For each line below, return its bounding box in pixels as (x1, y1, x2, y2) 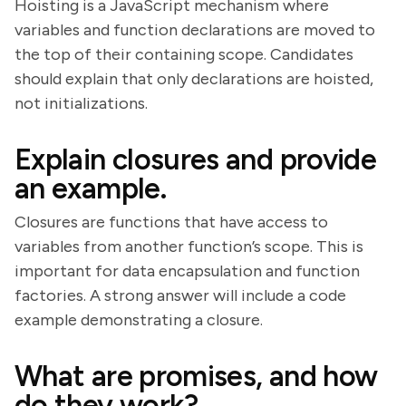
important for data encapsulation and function (14, 261, 360, 281)
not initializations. (14, 93, 148, 113)
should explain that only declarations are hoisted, (14, 69, 373, 89)
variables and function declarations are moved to (14, 20, 375, 40)
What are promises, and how (14, 359, 378, 393)
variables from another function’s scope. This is (14, 237, 363, 256)
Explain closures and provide (14, 142, 377, 177)
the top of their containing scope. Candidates (14, 44, 353, 64)
